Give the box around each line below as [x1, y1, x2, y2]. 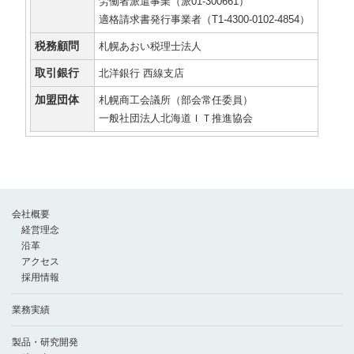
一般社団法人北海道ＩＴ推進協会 [99, 111, 253, 124]
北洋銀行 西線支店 [99, 66, 184, 79]
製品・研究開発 [12, 336, 78, 348]
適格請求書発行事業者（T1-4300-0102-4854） [99, 13, 310, 25]
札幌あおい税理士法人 [99, 40, 201, 52]
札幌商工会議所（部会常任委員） [99, 93, 253, 106]
